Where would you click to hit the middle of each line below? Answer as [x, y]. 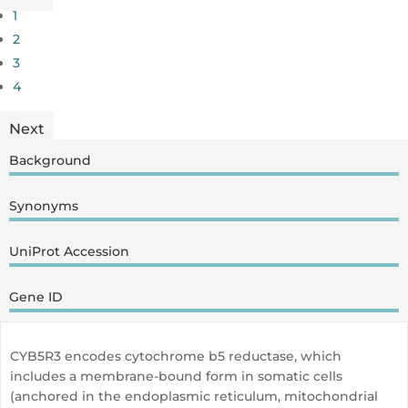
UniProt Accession [69, 251]
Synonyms [44, 206]
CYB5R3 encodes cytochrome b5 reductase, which [176, 356]
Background [50, 160]
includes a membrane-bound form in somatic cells [176, 376]
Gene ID [36, 297]
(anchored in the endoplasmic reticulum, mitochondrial [194, 396]
